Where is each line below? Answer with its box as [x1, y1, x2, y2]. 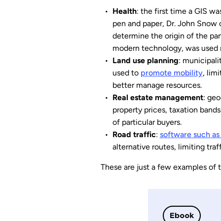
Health [112, 6, 137, 16]
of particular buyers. [112, 117, 182, 127]
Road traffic [112, 130, 156, 139]
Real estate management [112, 93, 203, 102]
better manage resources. [112, 80, 202, 90]
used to [112, 68, 141, 77]
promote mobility [140, 68, 203, 77]
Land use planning [112, 56, 179, 65]
